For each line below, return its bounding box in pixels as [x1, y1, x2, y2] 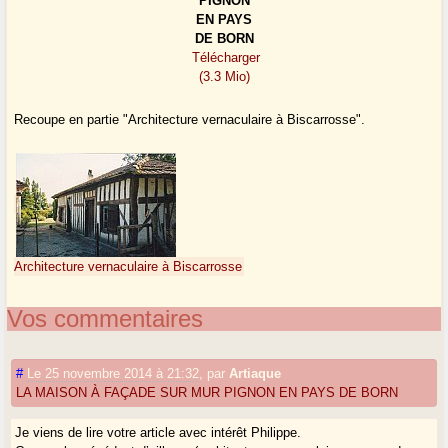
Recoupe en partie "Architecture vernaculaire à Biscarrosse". [14, 112, 366, 128]
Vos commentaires [7, 304, 204, 332]
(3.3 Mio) [198, 69, 250, 85]
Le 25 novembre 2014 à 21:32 [27, 365, 200, 381]
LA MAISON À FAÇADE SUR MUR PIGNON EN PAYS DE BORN [16, 384, 399, 400]
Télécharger [192, 50, 260, 66]
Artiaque [229, 365, 282, 381]
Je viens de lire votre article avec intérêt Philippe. [15, 424, 302, 440]
